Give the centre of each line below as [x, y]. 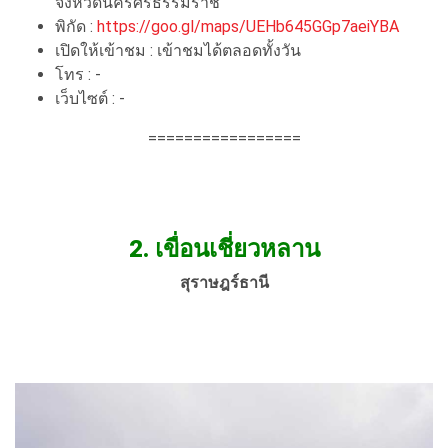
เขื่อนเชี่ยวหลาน [237, 248]
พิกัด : [76, 26]
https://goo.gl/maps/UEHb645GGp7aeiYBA [248, 26]
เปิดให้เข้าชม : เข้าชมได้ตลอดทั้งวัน [178, 50]
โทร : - [78, 74]
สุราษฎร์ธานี [224, 282]
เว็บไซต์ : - [90, 98]
